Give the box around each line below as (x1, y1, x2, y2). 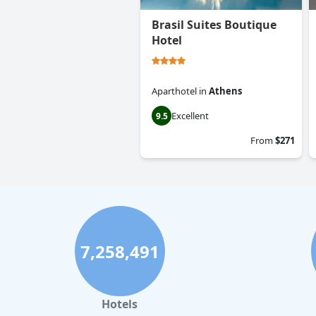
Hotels (102, 296, 138, 312)
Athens (209, 85, 242, 98)
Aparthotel (152, 85, 197, 98)
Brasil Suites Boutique (152, 17, 276, 33)
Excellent (171, 109, 209, 123)
